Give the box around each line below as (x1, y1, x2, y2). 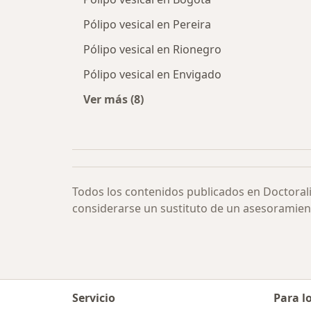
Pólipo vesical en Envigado (83, 67, 221, 83)
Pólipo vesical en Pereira (83, 17, 211, 33)
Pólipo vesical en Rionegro (83, 42, 221, 58)
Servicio (72, 290, 115, 305)
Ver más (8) (83, 92, 144, 108)
